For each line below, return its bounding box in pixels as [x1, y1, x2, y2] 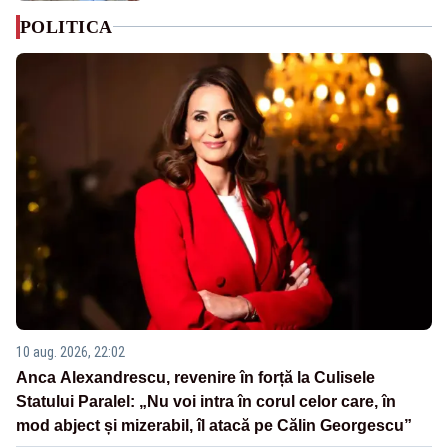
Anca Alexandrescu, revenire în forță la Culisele [16, 369, 375, 387]
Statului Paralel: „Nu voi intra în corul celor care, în [16, 393, 396, 411]
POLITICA [20, 16, 113, 37]
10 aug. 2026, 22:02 [16, 344, 125, 361]
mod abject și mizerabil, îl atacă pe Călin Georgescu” [16, 417, 412, 435]
